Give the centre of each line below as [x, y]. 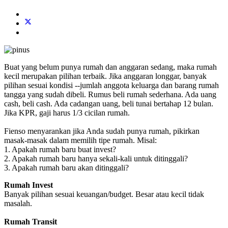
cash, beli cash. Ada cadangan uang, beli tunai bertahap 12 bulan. [109, 103]
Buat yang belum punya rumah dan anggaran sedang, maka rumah [110, 67]
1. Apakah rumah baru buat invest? [60, 149]
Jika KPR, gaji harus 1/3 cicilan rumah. [67, 112]
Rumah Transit [31, 221]
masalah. [18, 203]
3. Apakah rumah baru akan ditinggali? [66, 167]
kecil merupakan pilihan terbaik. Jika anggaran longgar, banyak [105, 76]
